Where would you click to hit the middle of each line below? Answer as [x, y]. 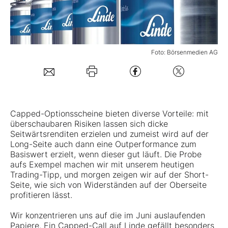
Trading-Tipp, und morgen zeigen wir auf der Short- [109, 175]
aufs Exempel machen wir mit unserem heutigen [102, 165]
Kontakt [37, 122]
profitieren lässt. [41, 195]
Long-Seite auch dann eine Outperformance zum [103, 144]
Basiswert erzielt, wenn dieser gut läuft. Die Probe [106, 154]
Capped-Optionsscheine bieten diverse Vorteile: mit [109, 114]
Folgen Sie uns [50, 88]
